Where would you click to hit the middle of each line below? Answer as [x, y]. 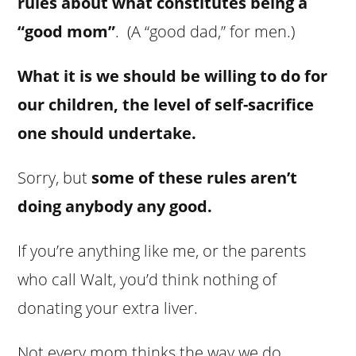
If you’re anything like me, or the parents [162, 250]
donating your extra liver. [108, 308]
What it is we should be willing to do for [173, 75]
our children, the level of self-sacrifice [166, 104]
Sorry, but [55, 177]
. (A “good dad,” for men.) [205, 31]
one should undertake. [107, 133]
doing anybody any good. [115, 206]
